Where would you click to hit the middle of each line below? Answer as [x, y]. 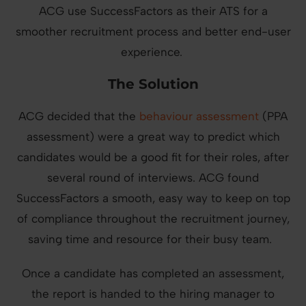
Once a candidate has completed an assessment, [153, 273]
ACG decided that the [79, 116]
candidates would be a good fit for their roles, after [153, 157]
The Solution [153, 84]
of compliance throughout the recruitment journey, [153, 218]
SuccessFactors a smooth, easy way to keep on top [153, 198]
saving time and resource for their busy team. [153, 239]
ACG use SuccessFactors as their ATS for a [153, 11]
